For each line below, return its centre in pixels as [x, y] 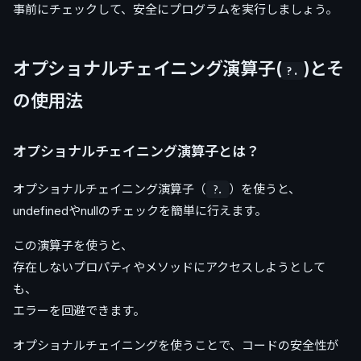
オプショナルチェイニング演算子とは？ [136, 151]
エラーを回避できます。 [79, 310]
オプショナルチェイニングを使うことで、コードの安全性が [176, 345]
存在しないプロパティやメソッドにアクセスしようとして [169, 267]
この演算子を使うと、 [73, 245]
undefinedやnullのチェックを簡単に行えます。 [140, 210]
